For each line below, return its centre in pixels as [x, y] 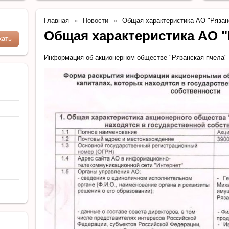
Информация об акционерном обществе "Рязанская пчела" [135, 58]
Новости [96, 21]
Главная [56, 21]
